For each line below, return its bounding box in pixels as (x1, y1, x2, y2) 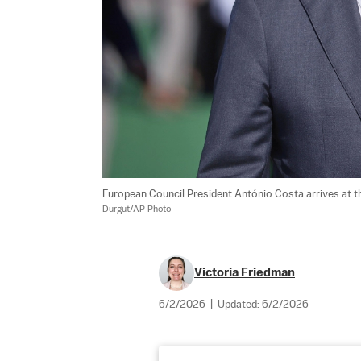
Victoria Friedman (194, 266, 295, 279)
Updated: (218, 299, 262, 310)
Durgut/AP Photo (102, 204, 171, 214)
